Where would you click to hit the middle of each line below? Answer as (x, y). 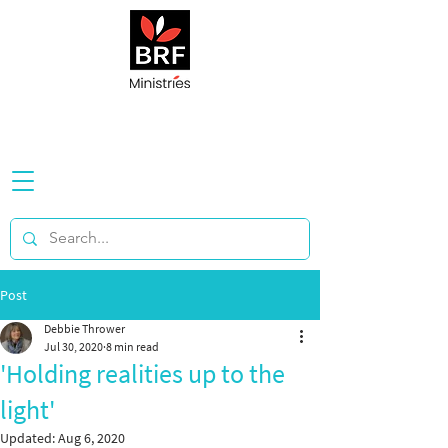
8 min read (132, 346)
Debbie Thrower (84, 328)
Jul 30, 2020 (73, 346)
